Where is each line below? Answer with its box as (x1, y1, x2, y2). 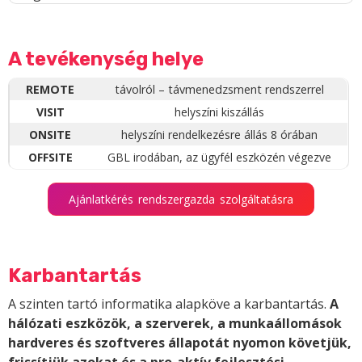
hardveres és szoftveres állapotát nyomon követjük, (8, 334, 351, 352)
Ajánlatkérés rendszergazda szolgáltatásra (69, 192, 293, 208)
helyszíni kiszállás (175, 104, 264, 120)
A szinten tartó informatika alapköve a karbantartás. (8, 295, 330, 314)
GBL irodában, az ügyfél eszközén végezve (107, 149, 331, 166)
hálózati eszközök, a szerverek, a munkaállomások (8, 314, 342, 333)
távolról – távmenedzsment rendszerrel (115, 82, 324, 98)
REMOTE (26, 82, 74, 98)
